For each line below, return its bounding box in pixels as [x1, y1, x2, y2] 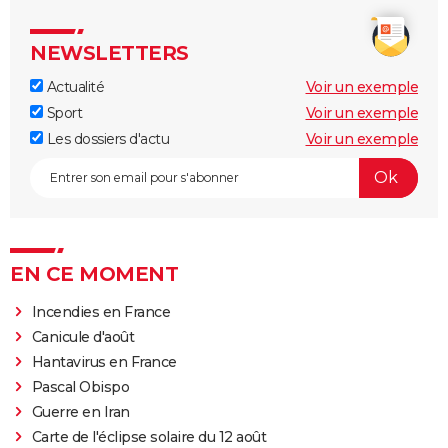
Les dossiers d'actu [43, 129, 169, 148]
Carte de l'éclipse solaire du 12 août [31, 427, 267, 446]
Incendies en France [31, 302, 171, 321]
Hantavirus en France [31, 352, 177, 371]
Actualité [43, 77, 104, 96]
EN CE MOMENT [10, 261, 178, 286]
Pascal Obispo [31, 377, 130, 396]
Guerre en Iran [31, 402, 130, 421]
